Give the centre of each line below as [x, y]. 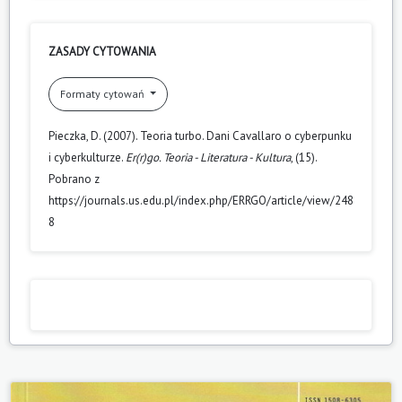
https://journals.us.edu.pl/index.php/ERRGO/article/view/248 [201, 200]
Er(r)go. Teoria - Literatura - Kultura [208, 157]
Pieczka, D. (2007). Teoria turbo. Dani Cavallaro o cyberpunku [200, 135]
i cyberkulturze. [87, 157]
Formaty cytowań [104, 93]
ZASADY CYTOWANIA [102, 51]
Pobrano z [74, 179]
